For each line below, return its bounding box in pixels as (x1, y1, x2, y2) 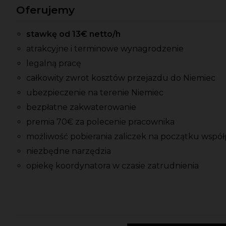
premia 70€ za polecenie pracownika (26, 117, 175, 127)
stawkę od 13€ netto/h (26, 29, 121, 39)
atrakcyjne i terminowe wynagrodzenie (26, 44, 184, 54)
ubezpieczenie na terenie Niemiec (26, 88, 163, 98)
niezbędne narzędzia (26, 146, 111, 156)
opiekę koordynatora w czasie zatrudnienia (26, 161, 199, 171)
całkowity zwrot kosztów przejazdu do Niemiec (26, 73, 215, 83)
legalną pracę (26, 59, 81, 69)
